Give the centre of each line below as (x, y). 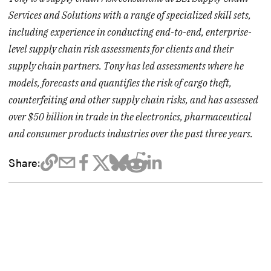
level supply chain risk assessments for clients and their (121, 49)
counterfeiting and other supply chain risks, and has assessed (134, 100)
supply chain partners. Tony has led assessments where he (126, 66)
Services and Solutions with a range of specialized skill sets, (130, 15)
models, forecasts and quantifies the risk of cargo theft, (120, 83)
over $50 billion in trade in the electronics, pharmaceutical (130, 117)
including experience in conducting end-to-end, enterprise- (130, 32)
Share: (24, 162)
